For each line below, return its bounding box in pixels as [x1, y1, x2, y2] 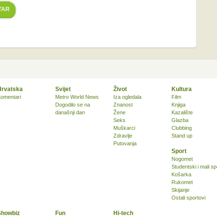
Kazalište [171, 109, 193, 115]
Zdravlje [113, 133, 132, 139]
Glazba [171, 117, 188, 123]
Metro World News [55, 94, 99, 100]
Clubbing [171, 125, 192, 131]
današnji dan [55, 109, 85, 115]
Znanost [113, 102, 133, 108]
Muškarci [113, 125, 135, 131]
